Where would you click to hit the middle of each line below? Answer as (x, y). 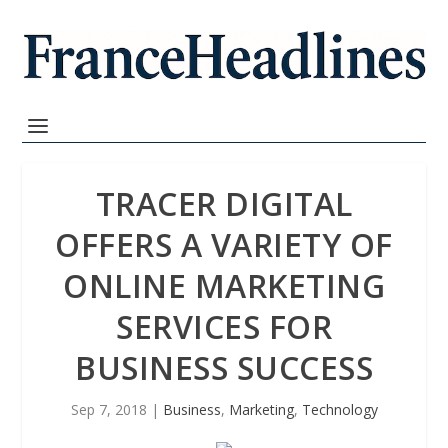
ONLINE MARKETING (224, 285)
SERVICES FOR (224, 326)
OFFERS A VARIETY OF (224, 244)
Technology (339, 409)
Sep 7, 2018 (108, 409)
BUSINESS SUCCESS (224, 367)
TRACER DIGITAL (224, 203)
